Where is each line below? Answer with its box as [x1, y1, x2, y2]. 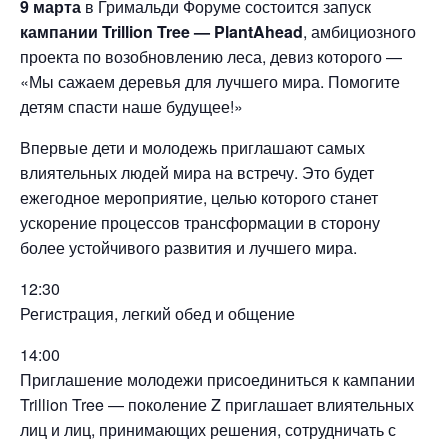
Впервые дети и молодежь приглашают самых [20, 136, 365, 159]
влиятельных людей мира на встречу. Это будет [20, 161, 374, 184]
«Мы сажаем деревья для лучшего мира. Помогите [20, 70, 400, 93]
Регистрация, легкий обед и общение [20, 302, 295, 325]
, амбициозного [303, 20, 416, 43]
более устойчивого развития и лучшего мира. [20, 236, 357, 259]
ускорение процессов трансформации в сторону [20, 211, 380, 234]
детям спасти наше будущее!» [20, 95, 243, 118]
